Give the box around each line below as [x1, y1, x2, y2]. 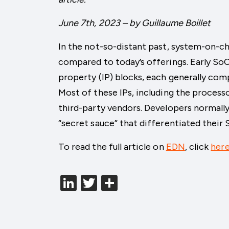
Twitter [97, 173, 150, 193]
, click [185, 141, 211, 152]
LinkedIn [77, 173, 138, 193]
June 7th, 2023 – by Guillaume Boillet [58, 17, 211, 29]
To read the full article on [58, 141, 166, 152]
